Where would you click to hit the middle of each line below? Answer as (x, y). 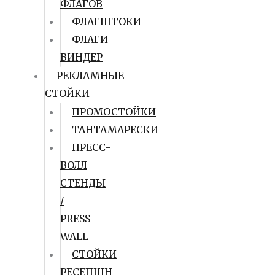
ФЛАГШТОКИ (107, 21)
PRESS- (77, 219)
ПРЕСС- (91, 147)
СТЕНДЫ (83, 183)
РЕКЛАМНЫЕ (90, 76)
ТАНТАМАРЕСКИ (115, 130)
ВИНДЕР (81, 57)
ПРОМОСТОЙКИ (114, 112)
